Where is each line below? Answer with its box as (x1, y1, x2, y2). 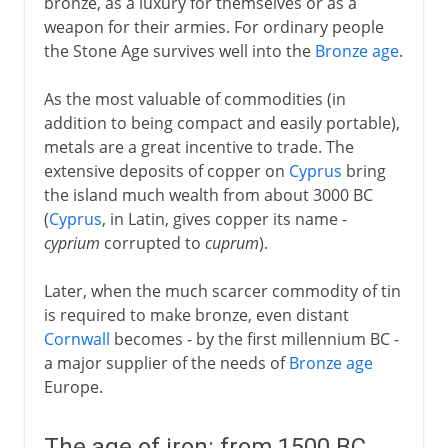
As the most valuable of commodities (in (43, 87, 346, 110)
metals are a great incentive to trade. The (43, 135, 354, 158)
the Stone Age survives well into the (43, 39, 315, 62)
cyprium (43, 231, 100, 254)
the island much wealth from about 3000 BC (43, 183, 373, 206)
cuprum (204, 231, 259, 254)
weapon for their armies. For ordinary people (43, 15, 384, 38)
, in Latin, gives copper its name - (101, 207, 347, 230)
